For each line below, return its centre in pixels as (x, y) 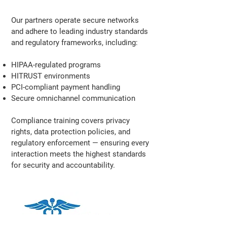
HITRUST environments (51, 76)
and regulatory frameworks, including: (74, 43)
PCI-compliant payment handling (66, 87)
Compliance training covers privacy (70, 121)
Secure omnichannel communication (73, 98)
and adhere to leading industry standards (80, 31)
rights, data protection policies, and (71, 132)
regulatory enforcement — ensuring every (80, 143)
